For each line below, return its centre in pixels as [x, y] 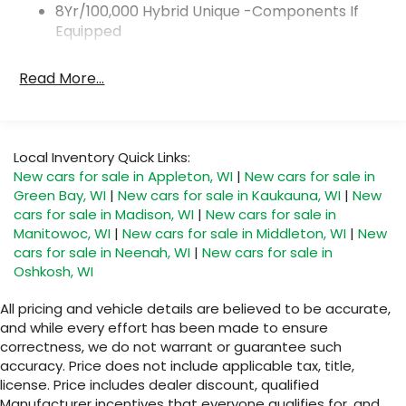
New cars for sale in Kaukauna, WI [229, 195]
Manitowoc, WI [62, 233]
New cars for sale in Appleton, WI [123, 176]
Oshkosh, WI [53, 271]
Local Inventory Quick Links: [102, 157]
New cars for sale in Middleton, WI [234, 233]
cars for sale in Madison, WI [104, 214]
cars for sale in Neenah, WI [102, 252]
